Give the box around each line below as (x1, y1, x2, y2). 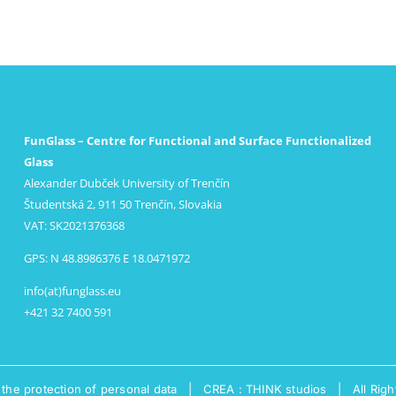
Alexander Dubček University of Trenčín (24, 175, 231, 191)
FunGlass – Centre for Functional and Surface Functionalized (24, 133, 372, 148)
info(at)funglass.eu (24, 283, 122, 299)
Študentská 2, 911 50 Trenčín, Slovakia (24, 196, 223, 212)
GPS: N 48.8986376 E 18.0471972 (24, 250, 191, 266)
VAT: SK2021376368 (24, 217, 126, 233)
